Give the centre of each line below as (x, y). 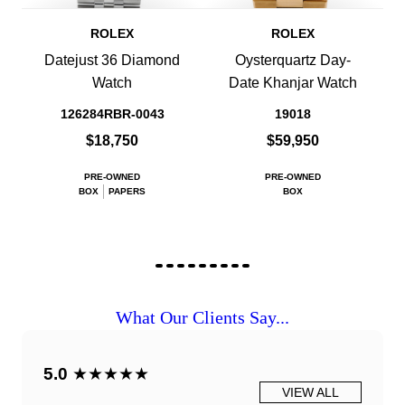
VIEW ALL (311, 393)
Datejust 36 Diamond (112, 61)
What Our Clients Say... (202, 318)
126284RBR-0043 (112, 114)
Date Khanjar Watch (293, 83)
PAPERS (127, 192)
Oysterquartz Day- (293, 61)
